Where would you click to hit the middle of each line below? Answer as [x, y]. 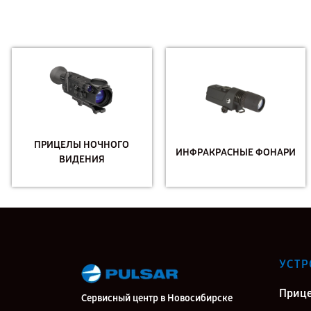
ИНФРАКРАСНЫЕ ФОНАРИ [235, 152]
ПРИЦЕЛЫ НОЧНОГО [82, 145]
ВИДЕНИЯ [82, 159]
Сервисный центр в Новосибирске [157, 298]
